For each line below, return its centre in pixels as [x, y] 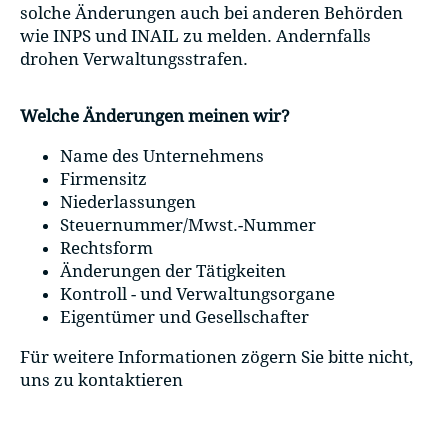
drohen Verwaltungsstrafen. [134, 58]
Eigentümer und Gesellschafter [184, 317]
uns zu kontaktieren [101, 379]
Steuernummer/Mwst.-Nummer [188, 225]
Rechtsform [106, 248]
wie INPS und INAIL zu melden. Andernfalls [195, 35]
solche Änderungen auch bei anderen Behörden [211, 12]
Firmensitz [103, 179]
